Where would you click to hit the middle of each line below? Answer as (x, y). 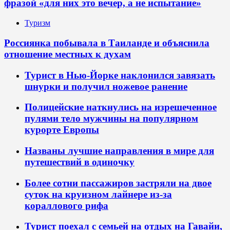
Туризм (37, 23)
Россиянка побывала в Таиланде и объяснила (107, 43)
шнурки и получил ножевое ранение (106, 86)
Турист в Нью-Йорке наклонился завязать (120, 75)
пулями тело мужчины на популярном (111, 119)
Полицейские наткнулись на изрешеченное (121, 107)
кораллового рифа (66, 205)
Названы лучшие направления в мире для (119, 150)
